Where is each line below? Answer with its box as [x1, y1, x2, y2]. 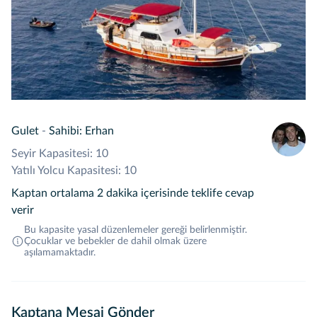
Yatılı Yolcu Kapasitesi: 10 [11, 165, 137, 176]
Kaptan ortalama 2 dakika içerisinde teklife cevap [11, 188, 254, 199]
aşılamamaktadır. [24, 248, 96, 258]
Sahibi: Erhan [49, 125, 114, 137]
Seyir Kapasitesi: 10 [11, 148, 108, 159]
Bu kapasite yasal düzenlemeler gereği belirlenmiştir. [24, 225, 247, 235]
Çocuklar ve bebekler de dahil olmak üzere [24, 236, 207, 246]
